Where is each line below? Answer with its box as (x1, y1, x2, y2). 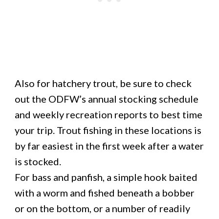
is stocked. (15, 155, 61, 167)
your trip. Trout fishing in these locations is (15, 124, 201, 136)
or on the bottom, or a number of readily (15, 202, 190, 214)
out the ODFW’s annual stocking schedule (15, 93, 198, 105)
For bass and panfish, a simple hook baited (15, 171, 197, 183)
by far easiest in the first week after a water (15, 140, 204, 152)
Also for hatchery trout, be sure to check (15, 77, 192, 89)
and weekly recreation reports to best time (15, 109, 202, 120)
